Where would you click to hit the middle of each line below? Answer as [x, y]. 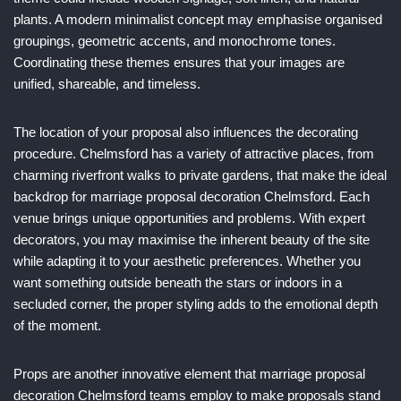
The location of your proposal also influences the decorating [186, 132]
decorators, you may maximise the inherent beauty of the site [192, 239]
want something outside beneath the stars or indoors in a [178, 282]
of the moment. [57, 325]
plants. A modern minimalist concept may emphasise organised [198, 19]
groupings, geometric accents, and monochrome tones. [175, 41]
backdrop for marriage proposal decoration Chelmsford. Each [192, 196]
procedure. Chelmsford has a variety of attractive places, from [194, 154]
